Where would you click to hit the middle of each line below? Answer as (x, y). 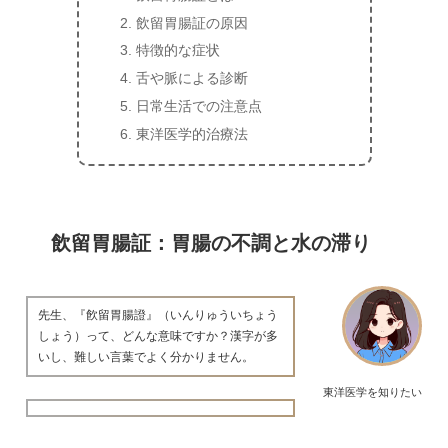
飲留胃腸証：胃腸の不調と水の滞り (210, 243)
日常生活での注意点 (199, 106)
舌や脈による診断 (192, 78)
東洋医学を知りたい (372, 392)
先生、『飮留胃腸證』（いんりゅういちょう (158, 315)
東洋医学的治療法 (192, 134)
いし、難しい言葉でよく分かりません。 (146, 357)
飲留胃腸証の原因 (192, 22)
